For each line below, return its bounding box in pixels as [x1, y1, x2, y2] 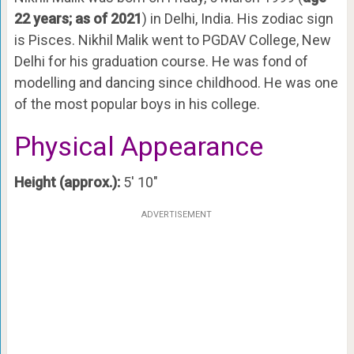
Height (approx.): [13, 173, 120, 190]
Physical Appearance [13, 130, 263, 162]
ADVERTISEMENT [141, 209, 213, 220]
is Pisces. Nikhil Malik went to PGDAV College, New [13, 31, 331, 48]
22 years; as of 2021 [13, 9, 142, 27]
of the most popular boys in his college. [13, 95, 260, 112]
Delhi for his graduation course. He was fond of [13, 52, 308, 70]
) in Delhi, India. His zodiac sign [141, 9, 333, 27]
